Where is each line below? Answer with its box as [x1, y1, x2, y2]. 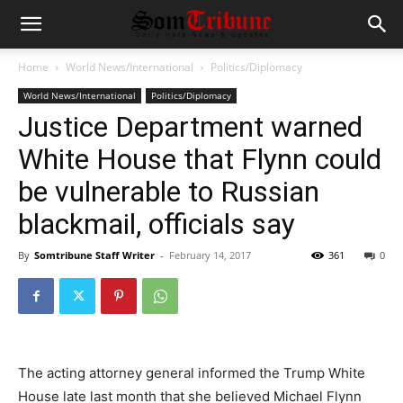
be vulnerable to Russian [18, 175, 319, 209]
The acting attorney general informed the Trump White [18, 364, 365, 381]
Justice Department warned [18, 110, 363, 144]
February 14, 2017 [169, 248, 251, 262]
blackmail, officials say [18, 207, 295, 241]
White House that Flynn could [18, 142, 381, 176]
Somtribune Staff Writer [34, 248, 155, 262]
